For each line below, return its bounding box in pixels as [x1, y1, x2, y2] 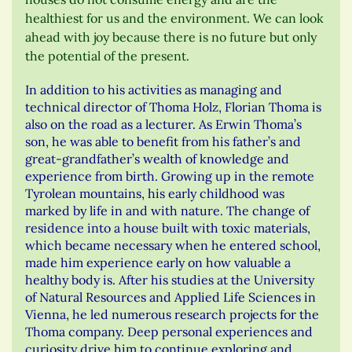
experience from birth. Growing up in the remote [25, 168, 314, 185]
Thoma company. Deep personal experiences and [25, 324, 313, 340]
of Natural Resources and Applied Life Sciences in [25, 289, 316, 306]
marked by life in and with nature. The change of [25, 203, 310, 219]
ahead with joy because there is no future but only [25, 29, 317, 46]
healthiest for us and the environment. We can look [25, 10, 324, 27]
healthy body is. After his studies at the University [25, 272, 314, 288]
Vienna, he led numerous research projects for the [25, 306, 319, 323]
